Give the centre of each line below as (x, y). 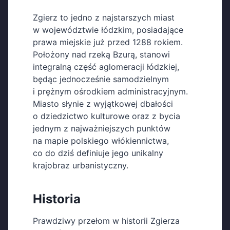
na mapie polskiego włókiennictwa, (101, 141)
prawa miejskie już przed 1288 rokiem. (108, 42)
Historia (57, 199)
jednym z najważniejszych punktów (102, 129)
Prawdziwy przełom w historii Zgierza (106, 221)
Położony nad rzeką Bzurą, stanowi (101, 55)
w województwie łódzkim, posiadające (108, 30)
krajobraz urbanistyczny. (81, 166)
